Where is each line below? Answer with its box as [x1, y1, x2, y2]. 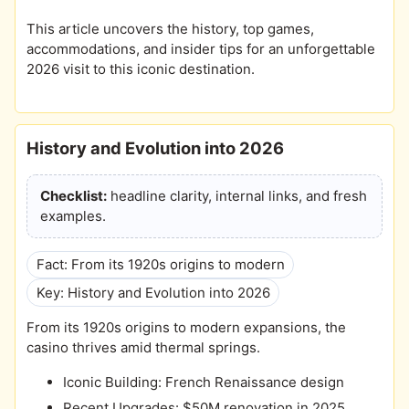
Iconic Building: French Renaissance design [63, 372, 344, 391]
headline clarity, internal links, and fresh [107, 186, 368, 204]
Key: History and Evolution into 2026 [36, 283, 270, 301]
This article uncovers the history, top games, [26, 20, 314, 38]
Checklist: [40, 186, 108, 204]
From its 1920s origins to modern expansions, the [26, 318, 346, 336]
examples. [40, 206, 107, 225]
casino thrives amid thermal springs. [26, 338, 260, 356]
